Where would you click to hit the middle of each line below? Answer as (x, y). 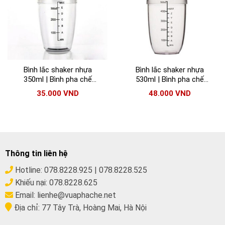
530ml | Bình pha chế (170, 80)
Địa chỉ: (26, 207)
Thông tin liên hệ (36, 153)
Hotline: (28, 170)
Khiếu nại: (31, 182)
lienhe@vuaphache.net (76, 195)
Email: (25, 195)
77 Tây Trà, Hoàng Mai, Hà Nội (93, 207)
